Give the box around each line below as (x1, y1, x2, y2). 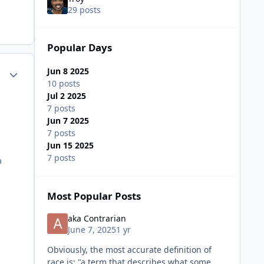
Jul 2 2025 (47, 90, 86, 102)
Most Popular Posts (47, 189, 141, 203)
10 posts (47, 78, 80, 90)
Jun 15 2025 (47, 140, 94, 151)
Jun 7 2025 (47, 115, 89, 127)
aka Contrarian (67, 212, 126, 224)
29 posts (67, 4, 101, 16)
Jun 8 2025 (47, 65, 89, 77)
